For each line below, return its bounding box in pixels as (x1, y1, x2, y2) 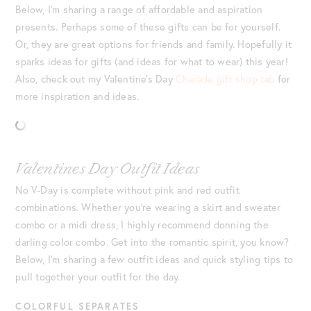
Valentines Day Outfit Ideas (15, 158, 200, 178)
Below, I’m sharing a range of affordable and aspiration (15, 3, 263, 17)
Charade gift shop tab (176, 72, 275, 86)
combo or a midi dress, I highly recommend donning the (15, 217, 269, 231)
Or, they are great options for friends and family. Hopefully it (15, 37, 292, 51)
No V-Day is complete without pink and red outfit (15, 183, 239, 196)
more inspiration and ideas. (15, 90, 140, 103)
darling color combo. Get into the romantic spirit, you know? (15, 235, 289, 249)
